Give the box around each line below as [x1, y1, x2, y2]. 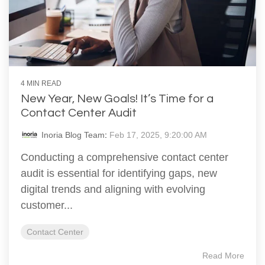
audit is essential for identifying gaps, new [21, 167, 217, 180]
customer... [21, 199, 73, 212]
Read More [202, 251, 244, 261]
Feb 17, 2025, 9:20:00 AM [109, 130, 207, 140]
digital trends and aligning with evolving [21, 183, 205, 196]
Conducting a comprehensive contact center [21, 151, 228, 164]
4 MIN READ [21, 79, 62, 88]
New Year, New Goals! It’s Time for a [21, 93, 214, 105]
